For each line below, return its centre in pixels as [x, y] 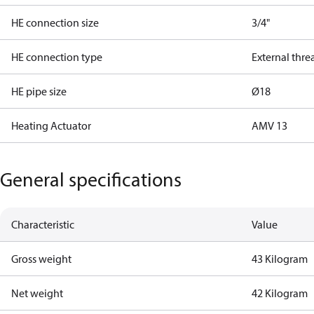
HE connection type [57, 57]
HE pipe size [39, 91]
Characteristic [43, 224]
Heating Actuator [51, 125]
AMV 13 [270, 125]
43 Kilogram [280, 259]
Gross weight [41, 259]
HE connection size [55, 22]
